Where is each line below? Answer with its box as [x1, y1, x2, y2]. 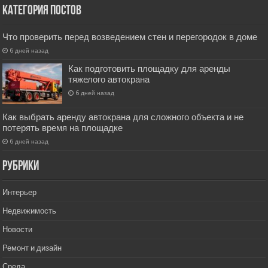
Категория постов [2, 4, 82, 18]
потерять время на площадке [2, 122, 123, 133]
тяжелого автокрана [68, 74, 150, 85]
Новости [2, 224, 33, 234]
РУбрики [2, 159, 39, 173]
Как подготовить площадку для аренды [68, 63, 231, 74]
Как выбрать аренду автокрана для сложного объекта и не [2, 111, 244, 123]
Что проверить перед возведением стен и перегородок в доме [2, 31, 258, 42]
